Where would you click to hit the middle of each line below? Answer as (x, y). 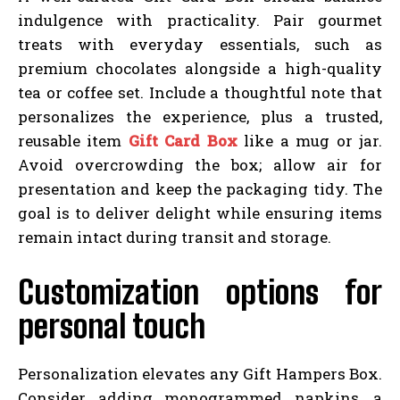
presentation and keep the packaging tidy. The (200, 188)
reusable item (73, 140)
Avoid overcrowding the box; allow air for (200, 164)
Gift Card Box (183, 140)
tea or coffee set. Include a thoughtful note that (200, 92)
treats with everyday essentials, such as (200, 44)
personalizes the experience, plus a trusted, (200, 116)
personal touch (112, 326)
